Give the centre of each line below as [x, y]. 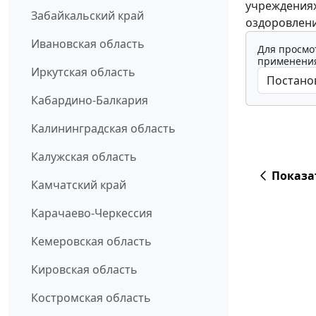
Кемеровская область [91, 242]
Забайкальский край [87, 16]
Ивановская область [88, 44]
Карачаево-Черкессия [92, 213]
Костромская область [91, 298]
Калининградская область [103, 129]
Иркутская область [83, 72]
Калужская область [84, 157]
